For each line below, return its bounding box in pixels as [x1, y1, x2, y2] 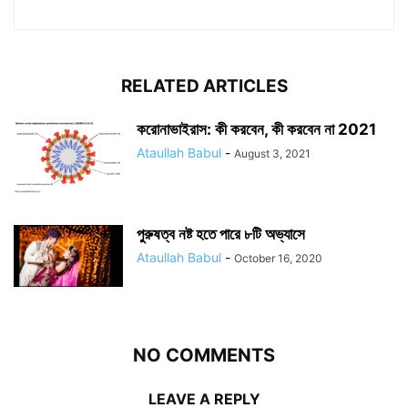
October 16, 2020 [234, 251, 322, 266]
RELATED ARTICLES [120, 76, 288, 97]
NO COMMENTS [133, 344, 275, 367]
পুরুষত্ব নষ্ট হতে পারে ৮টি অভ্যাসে [137, 225, 305, 244]
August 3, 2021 [234, 147, 311, 161]
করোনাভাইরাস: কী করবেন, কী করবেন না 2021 [137, 120, 376, 139]
